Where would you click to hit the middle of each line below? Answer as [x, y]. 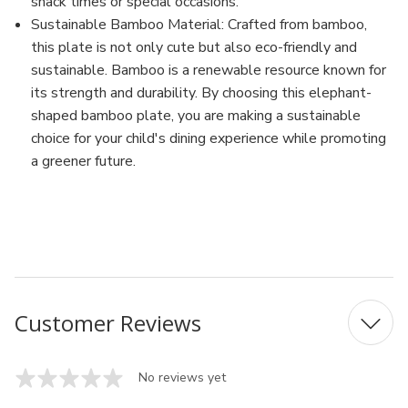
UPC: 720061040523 [87, 236]
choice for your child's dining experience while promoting [209, 138]
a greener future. [84, 161]
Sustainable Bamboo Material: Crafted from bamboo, [199, 25]
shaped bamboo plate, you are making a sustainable [196, 116]
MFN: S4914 [56, 199]
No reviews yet [182, 377]
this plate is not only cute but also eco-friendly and [194, 47]
